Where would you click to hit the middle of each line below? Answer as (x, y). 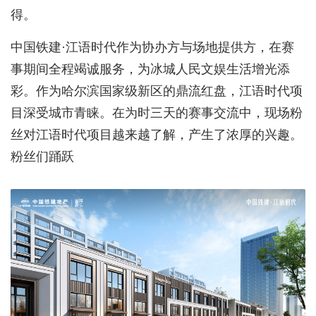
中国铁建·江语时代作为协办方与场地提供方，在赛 (152, 48)
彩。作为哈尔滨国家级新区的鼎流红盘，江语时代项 (157, 91)
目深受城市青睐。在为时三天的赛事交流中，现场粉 (157, 113)
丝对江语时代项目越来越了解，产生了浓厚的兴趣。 (157, 135)
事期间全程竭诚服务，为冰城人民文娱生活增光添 (150, 69)
